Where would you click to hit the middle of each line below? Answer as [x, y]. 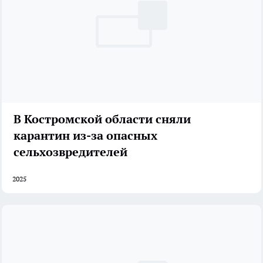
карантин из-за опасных [85, 136]
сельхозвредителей [70, 152]
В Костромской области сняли [102, 119]
